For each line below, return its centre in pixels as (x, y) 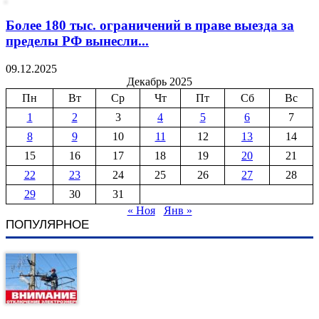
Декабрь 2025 (159, 82)
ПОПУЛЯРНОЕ (47, 224)
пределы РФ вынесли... (77, 41)
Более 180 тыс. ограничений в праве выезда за (150, 26)
